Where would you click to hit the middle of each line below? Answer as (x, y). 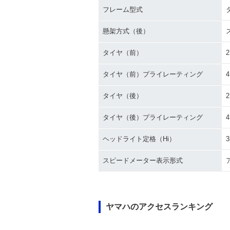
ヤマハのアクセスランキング (159, 207)
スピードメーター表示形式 (143, 160)
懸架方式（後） (126, 31)
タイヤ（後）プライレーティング (153, 117)
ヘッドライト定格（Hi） (139, 139)
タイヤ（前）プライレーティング (153, 74)
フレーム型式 (123, 9)
